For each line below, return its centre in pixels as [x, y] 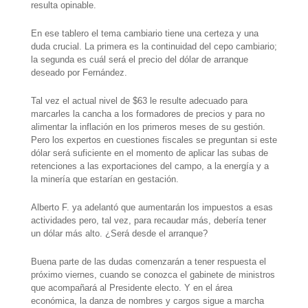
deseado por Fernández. [79, 73]
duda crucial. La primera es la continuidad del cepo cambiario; [154, 47]
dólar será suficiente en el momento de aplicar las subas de [149, 153]
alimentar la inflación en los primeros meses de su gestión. [148, 127]
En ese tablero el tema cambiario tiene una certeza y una [144, 34]
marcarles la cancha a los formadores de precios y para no [147, 114]
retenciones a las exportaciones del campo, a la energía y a [150, 166]
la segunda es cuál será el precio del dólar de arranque [139, 60]
